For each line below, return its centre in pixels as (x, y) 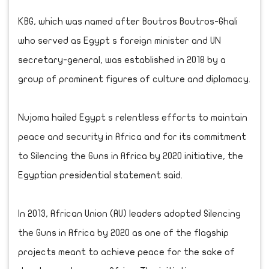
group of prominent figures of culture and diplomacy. (134, 79)
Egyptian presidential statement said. (100, 175)
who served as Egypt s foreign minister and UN (119, 41)
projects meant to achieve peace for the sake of (126, 252)
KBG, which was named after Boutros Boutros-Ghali (128, 21)
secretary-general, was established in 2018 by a (122, 60)
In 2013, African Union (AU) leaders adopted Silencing (129, 213)
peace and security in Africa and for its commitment (132, 137)
